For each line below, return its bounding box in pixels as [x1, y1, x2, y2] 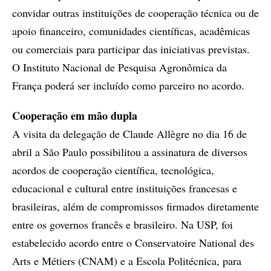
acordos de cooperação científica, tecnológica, [12, 163, 214, 177]
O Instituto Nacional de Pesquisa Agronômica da [12, 60, 227, 74]
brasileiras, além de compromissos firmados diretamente [12, 199, 259, 214]
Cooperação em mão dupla [12, 108, 137, 123]
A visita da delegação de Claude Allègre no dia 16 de [12, 126, 247, 141]
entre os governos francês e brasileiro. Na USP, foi [12, 217, 233, 232]
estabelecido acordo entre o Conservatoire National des [12, 235, 254, 250]
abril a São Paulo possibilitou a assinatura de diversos [12, 145, 247, 159]
